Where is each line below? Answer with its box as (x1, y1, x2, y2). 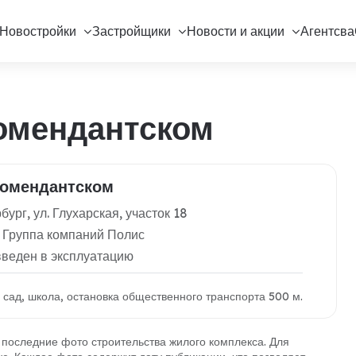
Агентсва (300, 23, 354, 39)
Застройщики (91, 23, 171, 39)
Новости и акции (186, 23, 284, 39)
